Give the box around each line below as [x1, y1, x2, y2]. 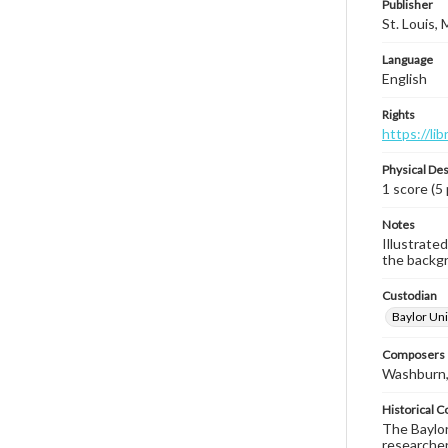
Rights [382, 107, 415, 122]
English [382, 70, 427, 87]
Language [382, 52, 433, 67]
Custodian [382, 288, 437, 303]
